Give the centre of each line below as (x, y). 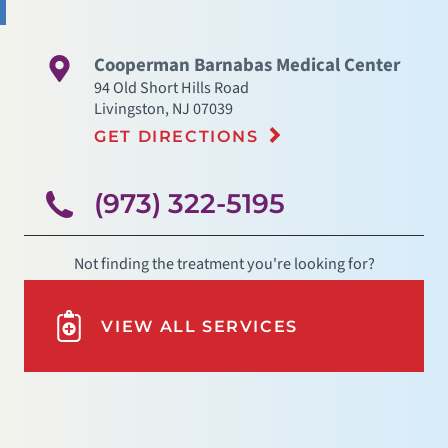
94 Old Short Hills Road (172, 88)
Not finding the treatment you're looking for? (224, 264)
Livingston (130, 109)
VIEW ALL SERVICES (199, 326)
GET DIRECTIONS (176, 135)
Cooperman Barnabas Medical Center (247, 66)
